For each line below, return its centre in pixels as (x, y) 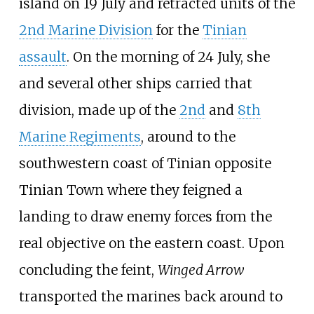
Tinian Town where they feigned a (130, 190)
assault (42, 56)
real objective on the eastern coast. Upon (151, 243)
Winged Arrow (200, 269)
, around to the (188, 136)
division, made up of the (99, 110)
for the (177, 30)
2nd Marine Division (86, 30)
